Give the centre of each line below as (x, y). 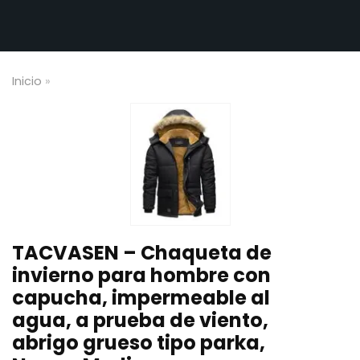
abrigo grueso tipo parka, (139, 343)
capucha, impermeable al (141, 298)
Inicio (27, 81)
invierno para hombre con (141, 276)
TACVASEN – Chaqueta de (142, 253)
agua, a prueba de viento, (140, 321)
